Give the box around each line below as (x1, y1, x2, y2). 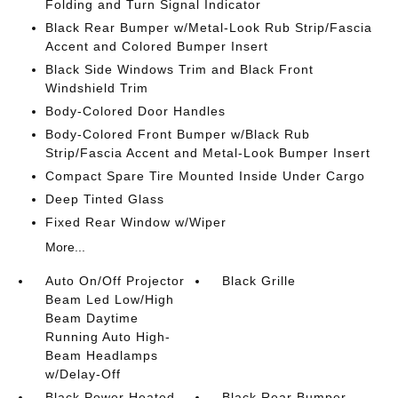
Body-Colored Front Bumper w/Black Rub (44, 127, 310, 141)
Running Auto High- (44, 330, 171, 344)
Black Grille (222, 274, 297, 288)
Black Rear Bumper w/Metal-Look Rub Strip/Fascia (44, 20, 372, 35)
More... (44, 240, 85, 254)
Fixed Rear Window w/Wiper (44, 215, 227, 229)
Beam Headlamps (44, 348, 158, 362)
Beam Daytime (44, 311, 139, 325)
